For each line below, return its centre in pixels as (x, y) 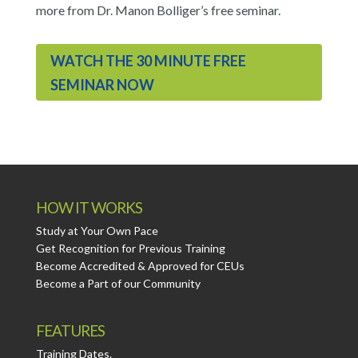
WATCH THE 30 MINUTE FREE (148, 60)
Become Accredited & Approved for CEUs (140, 266)
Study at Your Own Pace (97, 231)
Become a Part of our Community (118, 284)
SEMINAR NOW (102, 84)
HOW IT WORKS (89, 208)
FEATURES (70, 331)
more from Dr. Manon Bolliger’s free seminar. (158, 10)
